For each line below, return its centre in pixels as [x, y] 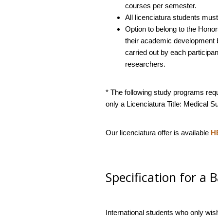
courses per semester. [161, 5]
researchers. [145, 64]
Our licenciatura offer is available [158, 132]
